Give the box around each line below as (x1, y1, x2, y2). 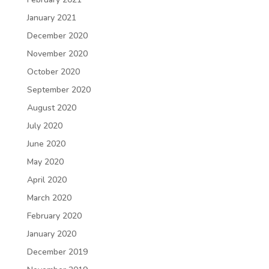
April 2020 (26, 174, 67, 186)
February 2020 (26, 210, 82, 222)
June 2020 (26, 138, 65, 150)
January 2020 (26, 228, 76, 240)
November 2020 (26, 48, 88, 59)
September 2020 (26, 84, 91, 95)
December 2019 (26, 246, 88, 258)
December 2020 (26, 30, 88, 41)
